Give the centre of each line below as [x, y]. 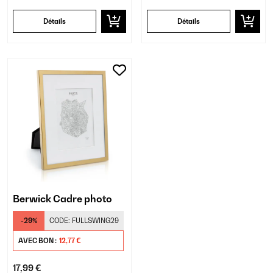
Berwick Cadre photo [62, 199]
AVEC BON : [38, 241]
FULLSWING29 [95, 221]
